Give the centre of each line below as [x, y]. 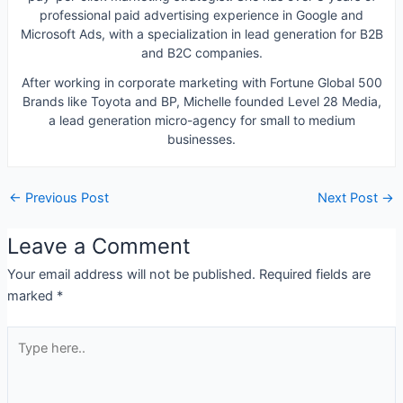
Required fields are [314, 275]
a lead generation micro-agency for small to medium [201, 121]
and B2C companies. [201, 53]
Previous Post [65, 198]
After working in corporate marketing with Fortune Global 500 [201, 83]
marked [31, 296]
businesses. [201, 139]
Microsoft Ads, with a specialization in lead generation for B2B [201, 34]
